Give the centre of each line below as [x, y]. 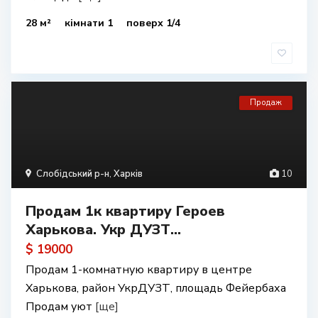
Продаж [266, 103]
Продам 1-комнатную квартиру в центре [139, 270]
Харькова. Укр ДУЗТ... [103, 230]
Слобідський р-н [73, 174]
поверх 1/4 [153, 23]
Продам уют [60, 307]
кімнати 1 [90, 23]
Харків [128, 174]
